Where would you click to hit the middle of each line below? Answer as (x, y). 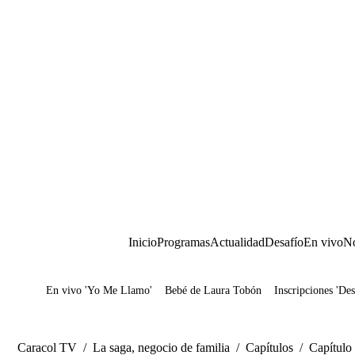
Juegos (87, 296)
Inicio (143, 242)
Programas (183, 242)
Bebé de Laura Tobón (213, 290)
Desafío (284, 242)
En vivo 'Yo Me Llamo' (99, 290)
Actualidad (237, 242)
